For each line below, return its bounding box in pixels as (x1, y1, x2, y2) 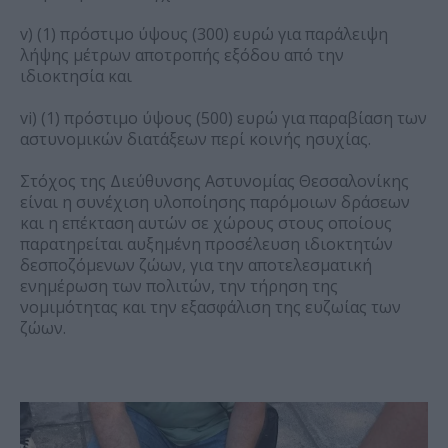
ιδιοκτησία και (20, 65, 132, 88)
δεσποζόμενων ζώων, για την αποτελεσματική (20, 254, 372, 277)
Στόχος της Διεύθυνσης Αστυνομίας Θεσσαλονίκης (20, 170, 409, 193)
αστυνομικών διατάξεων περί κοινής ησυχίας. (20, 128, 371, 151)
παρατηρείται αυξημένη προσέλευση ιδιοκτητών (20, 233, 393, 256)
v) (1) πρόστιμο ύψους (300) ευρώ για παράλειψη (20, 23, 388, 46)
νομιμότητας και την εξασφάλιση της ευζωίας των (20, 296, 401, 319)
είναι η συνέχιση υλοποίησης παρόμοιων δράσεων (20, 191, 410, 214)
